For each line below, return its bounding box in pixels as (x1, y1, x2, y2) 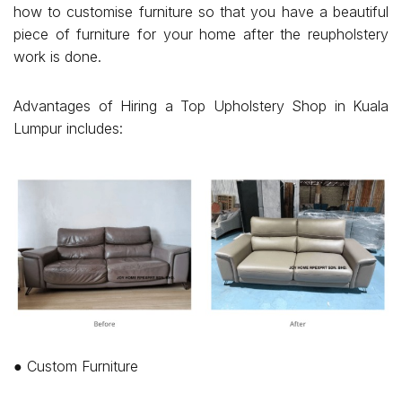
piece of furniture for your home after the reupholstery (13, 25, 389, 43)
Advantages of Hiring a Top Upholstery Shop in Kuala (13, 97, 389, 115)
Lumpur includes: (13, 119, 123, 137)
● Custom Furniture (13, 357, 138, 375)
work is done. (13, 48, 101, 66)
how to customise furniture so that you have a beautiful (13, 3, 389, 21)
